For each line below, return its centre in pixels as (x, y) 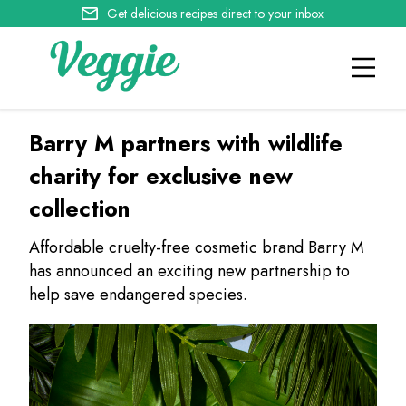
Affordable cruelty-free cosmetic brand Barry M (197, 247)
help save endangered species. (139, 295)
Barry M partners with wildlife (186, 143)
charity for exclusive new (161, 176)
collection (80, 208)
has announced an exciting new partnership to (190, 271)
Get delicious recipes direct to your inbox (216, 14)
